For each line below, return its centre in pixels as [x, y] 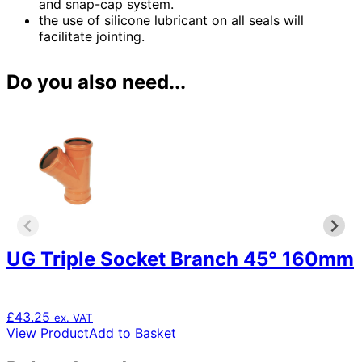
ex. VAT [74, 318]
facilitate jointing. [92, 37]
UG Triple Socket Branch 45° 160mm [180, 259]
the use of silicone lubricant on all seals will [171, 21]
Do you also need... [96, 82]
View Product [48, 333]
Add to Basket [133, 333]
